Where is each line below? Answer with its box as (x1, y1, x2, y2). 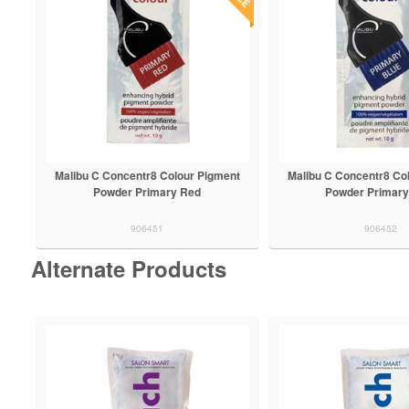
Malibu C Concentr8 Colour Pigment (54, 166, 240, 184)
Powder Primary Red (93, 183, 202, 200)
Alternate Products (30, 252, 226, 284)
